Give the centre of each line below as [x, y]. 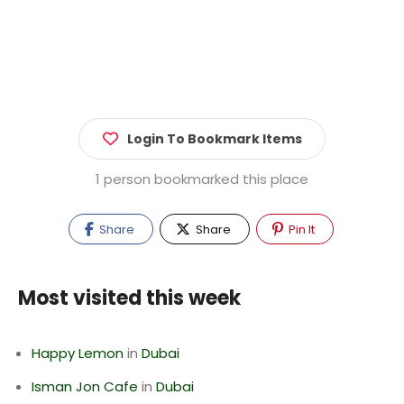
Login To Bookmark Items [215, 139]
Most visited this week [129, 298]
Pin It [300, 230]
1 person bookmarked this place [202, 179]
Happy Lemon [78, 353]
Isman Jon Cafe [85, 386]
